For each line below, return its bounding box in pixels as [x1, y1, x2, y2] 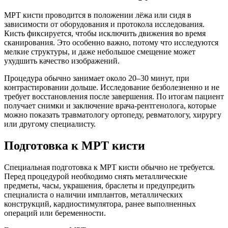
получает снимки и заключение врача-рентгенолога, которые [4, 101, 216, 110]
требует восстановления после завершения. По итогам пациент [4, 92, 224, 101]
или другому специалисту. [4, 120, 96, 129]
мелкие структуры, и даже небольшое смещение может [4, 47, 195, 56]
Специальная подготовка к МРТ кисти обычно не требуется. [4, 163, 215, 172]
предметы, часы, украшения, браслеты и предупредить [4, 181, 194, 190]
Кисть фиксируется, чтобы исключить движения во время [4, 29, 206, 38]
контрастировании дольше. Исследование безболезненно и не [4, 83, 219, 92]
